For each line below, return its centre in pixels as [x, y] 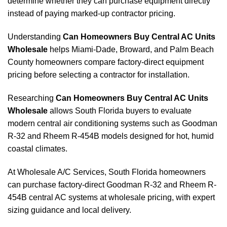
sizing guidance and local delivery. [69, 210]
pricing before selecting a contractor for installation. [99, 75]
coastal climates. [37, 148]
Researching [32, 98]
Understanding [35, 37]
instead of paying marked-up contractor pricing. [91, 14]
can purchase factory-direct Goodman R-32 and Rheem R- [112, 184]
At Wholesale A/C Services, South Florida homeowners [107, 172]
